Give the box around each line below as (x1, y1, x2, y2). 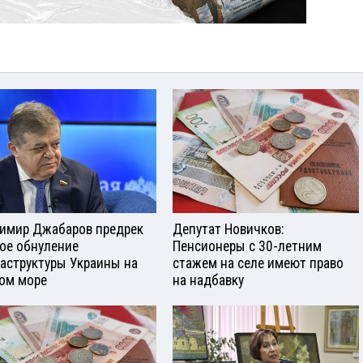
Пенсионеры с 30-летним (173, 238, 322, 255)
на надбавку (173, 272, 244, 289)
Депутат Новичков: (173, 221, 284, 238)
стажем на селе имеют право (173, 255, 344, 272)
